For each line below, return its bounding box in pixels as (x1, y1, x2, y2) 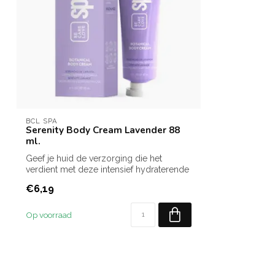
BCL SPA (26, 116, 58, 125)
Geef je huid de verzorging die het (26, 153, 162, 163)
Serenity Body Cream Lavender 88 (26, 123, 180, 136)
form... (26, 175, 50, 185)
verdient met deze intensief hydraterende (26, 164, 189, 174)
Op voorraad (26, 210, 72, 220)
